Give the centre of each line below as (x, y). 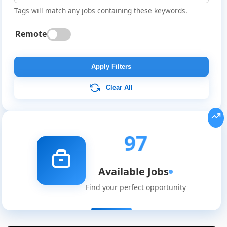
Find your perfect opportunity (136, 187)
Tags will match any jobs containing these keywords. (101, 11)
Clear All (120, 87)
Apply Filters (111, 67)
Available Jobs (134, 172)
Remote (31, 34)
